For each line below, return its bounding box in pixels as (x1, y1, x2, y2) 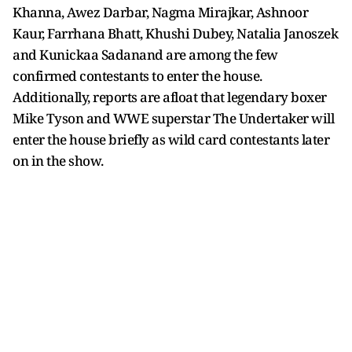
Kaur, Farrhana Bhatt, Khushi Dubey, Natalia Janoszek (13, 24, 338, 42)
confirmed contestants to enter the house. (13, 67, 262, 85)
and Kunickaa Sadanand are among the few (13, 46, 278, 64)
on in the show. (13, 152, 104, 170)
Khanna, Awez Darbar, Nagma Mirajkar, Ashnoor (13, 3, 308, 21)
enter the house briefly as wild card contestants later (13, 130, 329, 148)
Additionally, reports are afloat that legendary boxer (13, 88, 327, 106)
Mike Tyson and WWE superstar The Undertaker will (13, 109, 334, 127)
